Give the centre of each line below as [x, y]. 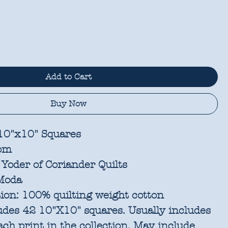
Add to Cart [69, 77]
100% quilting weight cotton [92, 195]
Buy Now [69, 104]
